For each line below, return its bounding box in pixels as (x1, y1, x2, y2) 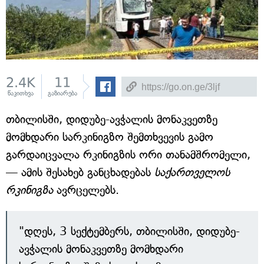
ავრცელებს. (53, 183, 119, 197)
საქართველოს (154, 166, 230, 179)
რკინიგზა (6, 183, 53, 197)
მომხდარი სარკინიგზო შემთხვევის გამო (6, 130, 213, 144)
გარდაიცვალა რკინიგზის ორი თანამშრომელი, (6, 148, 250, 161)
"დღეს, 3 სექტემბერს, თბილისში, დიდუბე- (19, 225, 240, 238)
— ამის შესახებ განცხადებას (6, 166, 154, 179)
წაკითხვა (8, 90, 34, 97)
